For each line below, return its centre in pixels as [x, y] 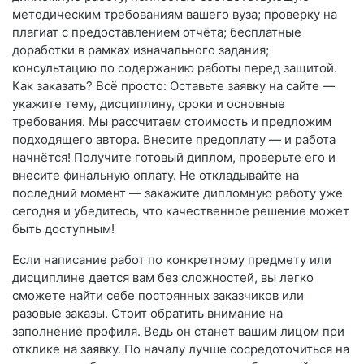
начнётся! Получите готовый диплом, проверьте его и [174, 158]
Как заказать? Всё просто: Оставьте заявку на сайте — [173, 86]
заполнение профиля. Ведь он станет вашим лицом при [178, 331]
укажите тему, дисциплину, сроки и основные [149, 104]
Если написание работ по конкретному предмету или [172, 260]
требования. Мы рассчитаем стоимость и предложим [172, 122]
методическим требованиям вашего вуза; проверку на [175, 15]
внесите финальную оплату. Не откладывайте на [156, 175]
